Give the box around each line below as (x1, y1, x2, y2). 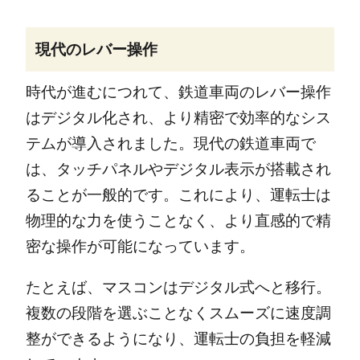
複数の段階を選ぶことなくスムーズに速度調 (25, 305, 331, 322)
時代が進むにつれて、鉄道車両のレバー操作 (25, 84, 331, 100)
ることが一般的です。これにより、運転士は (25, 186, 331, 203)
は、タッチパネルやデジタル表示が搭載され (25, 161, 331, 178)
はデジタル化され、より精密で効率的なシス (25, 109, 331, 126)
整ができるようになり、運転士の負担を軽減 (25, 330, 331, 348)
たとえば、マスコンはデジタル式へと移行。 (25, 279, 331, 297)
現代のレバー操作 (35, 40, 157, 58)
